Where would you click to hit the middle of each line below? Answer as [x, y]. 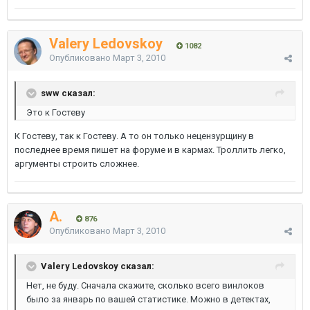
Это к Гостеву [56, 112]
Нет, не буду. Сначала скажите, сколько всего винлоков [145, 285]
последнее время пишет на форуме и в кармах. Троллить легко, [150, 150]
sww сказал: [68, 93]
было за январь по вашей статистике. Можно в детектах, [148, 299]
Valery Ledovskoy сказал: [98, 266]
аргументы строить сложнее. [77, 164]
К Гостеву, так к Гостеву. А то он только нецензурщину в [134, 136]
